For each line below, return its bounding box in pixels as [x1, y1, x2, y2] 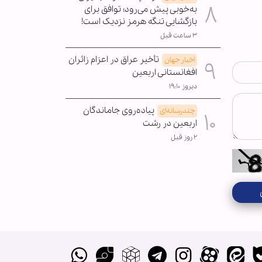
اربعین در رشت [143, 117, 197, 129]
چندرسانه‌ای [160, 105, 195, 116]
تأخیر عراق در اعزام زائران [68, 53, 159, 65]
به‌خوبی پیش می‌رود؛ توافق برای [84, 3, 197, 15]
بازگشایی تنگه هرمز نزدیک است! [81, 15, 197, 27]
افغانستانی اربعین [132, 66, 197, 78]
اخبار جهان [164, 54, 195, 65]
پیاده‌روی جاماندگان [83, 104, 154, 116]
